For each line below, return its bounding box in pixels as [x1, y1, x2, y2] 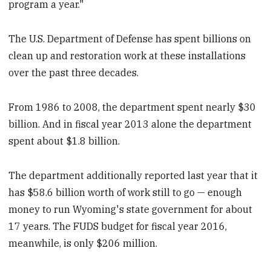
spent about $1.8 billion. [8, 134, 120, 147]
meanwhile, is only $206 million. [8, 237, 158, 249]
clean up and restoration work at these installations [8, 50, 246, 62]
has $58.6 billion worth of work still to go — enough [8, 186, 243, 198]
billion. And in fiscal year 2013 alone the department [8, 117, 252, 130]
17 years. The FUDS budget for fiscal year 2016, [8, 220, 227, 232]
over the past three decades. [8, 67, 139, 79]
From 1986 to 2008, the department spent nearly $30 [8, 100, 256, 113]
